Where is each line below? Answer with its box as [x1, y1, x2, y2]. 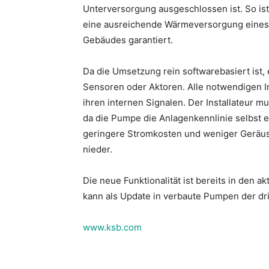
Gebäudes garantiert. [83, 34, 173, 46]
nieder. [83, 144, 112, 155]
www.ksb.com [83, 222, 142, 233]
